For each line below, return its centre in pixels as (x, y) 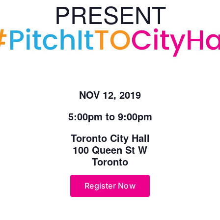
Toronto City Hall (110, 138)
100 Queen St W (110, 150)
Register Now (110, 186)
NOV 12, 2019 (110, 95)
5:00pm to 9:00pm (110, 116)
